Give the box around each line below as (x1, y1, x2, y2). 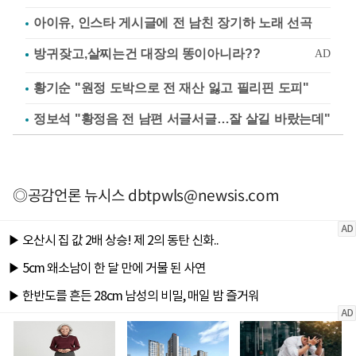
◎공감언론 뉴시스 (13, 183, 128, 206)
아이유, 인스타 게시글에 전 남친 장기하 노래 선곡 (33, 15, 312, 29)
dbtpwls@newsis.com (128, 183, 280, 206)
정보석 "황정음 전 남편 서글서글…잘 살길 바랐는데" (33, 111, 331, 126)
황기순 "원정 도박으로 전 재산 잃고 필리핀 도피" (33, 80, 309, 95)
